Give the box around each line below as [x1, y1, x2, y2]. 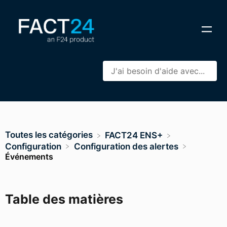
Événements [5, 151, 53, 162]
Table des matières [5, 191, 123, 207]
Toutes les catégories [5, 130, 93, 140]
